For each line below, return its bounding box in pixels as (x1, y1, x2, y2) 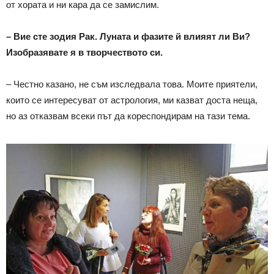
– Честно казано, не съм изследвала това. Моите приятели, (6, 78, 257, 89)
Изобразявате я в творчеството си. (6, 46, 163, 57)
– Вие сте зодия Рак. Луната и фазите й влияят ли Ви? (6, 31, 250, 42)
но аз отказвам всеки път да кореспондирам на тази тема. (6, 110, 250, 121)
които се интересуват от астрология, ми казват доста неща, (6, 94, 257, 105)
